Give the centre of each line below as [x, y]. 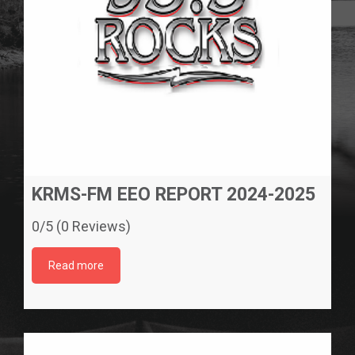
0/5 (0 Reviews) [81, 226]
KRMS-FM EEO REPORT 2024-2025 [174, 195]
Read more [76, 265]
